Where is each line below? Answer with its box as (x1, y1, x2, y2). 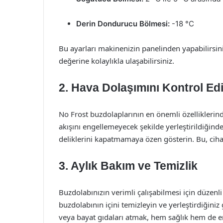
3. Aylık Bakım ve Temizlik (59, 159, 198, 172)
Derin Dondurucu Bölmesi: (76, 19, 170, 28)
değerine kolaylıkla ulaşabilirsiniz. (59, 56, 174, 66)
